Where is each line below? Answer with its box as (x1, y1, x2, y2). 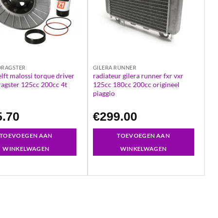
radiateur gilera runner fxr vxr (92, 72, 183, 80)
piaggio (92, 89, 115, 98)
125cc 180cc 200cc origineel (92, 80, 180, 89)
